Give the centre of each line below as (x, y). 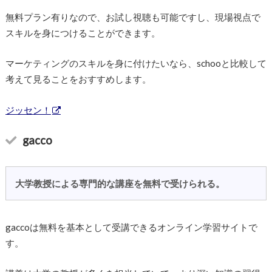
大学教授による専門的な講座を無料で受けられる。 (120, 183)
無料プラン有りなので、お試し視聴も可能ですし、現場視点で (133, 17)
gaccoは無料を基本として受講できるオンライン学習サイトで (131, 227)
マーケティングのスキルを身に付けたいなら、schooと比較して (136, 63)
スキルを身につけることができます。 (83, 32)
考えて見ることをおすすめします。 (78, 79)
